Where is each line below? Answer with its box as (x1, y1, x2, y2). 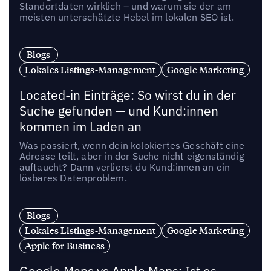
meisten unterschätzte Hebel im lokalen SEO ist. (19, 11, 235, 24)
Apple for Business (24, 239, 105, 252)
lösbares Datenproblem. (19, 172, 127, 184)
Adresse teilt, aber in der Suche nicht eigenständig (19, 150, 244, 163)
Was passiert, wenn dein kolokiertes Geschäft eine (19, 139, 245, 152)
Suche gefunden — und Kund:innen (19, 103, 218, 120)
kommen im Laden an (19, 119, 142, 135)
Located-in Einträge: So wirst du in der (19, 87, 236, 104)
